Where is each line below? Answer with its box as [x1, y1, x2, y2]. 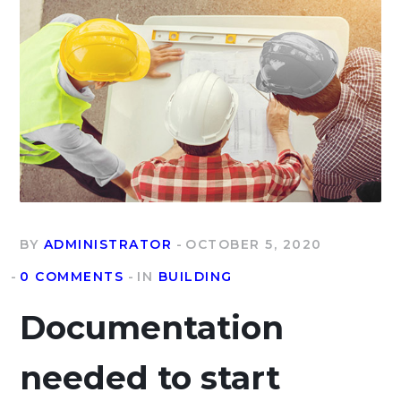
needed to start [20, 357, 281, 397]
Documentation [20, 307, 285, 347]
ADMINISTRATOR [43, 235, 173, 252]
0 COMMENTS [20, 268, 124, 285]
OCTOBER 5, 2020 [185, 235, 322, 252]
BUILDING [158, 268, 233, 285]
